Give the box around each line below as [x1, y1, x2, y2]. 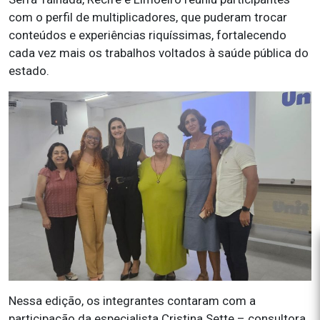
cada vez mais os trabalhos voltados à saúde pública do [9, 45, 309, 60]
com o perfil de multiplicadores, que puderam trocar [9, 9, 287, 24]
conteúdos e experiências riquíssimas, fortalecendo [9, 27, 286, 42]
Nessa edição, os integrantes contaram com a [9, 293, 256, 308]
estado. [9, 63, 49, 78]
